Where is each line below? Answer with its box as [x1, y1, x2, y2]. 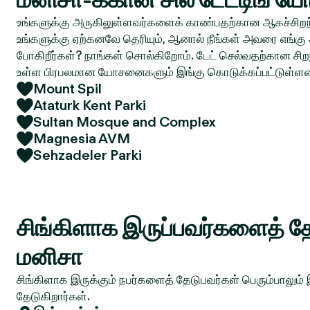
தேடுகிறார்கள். [17, 289, 90, 303]
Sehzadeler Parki [33, 147, 142, 163]
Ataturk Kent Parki [33, 97, 146, 113]
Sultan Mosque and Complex [33, 113, 216, 130]
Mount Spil [33, 80, 102, 97]
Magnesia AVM [33, 130, 130, 147]
